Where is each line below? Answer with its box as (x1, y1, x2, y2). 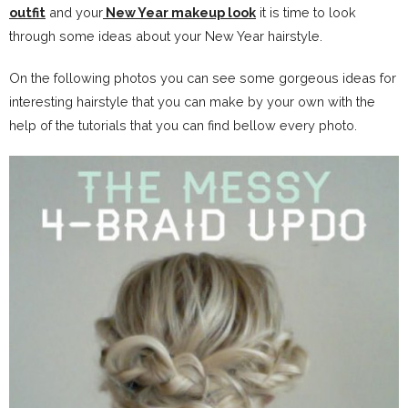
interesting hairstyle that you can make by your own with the (9, 94, 375, 109)
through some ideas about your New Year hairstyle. (9, 28, 322, 44)
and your (46, 5, 103, 20)
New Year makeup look (103, 5, 256, 20)
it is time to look (256, 5, 356, 20)
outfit (9, 5, 46, 20)
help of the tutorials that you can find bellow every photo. (9, 117, 357, 133)
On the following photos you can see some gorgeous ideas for (9, 70, 396, 86)
